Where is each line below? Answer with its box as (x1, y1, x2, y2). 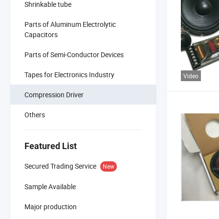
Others (24, 109, 45, 119)
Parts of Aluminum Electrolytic (24, 19, 116, 29)
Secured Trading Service (24, 161, 96, 171)
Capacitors (24, 29, 58, 39)
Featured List (24, 140, 77, 151)
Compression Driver (24, 89, 84, 99)
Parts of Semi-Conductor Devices (24, 49, 124, 59)
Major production (24, 201, 77, 211)
